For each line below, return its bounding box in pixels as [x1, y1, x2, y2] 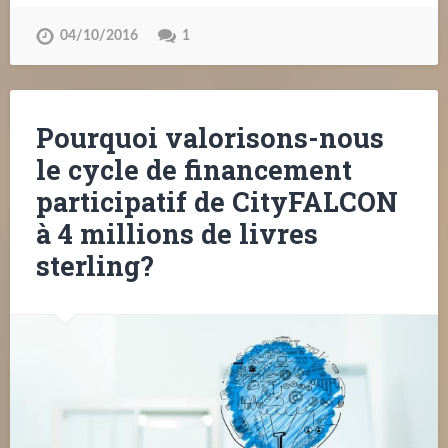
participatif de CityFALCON [35, 184, 398, 220]
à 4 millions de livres [35, 216, 318, 252]
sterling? [35, 248, 154, 284]
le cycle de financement [35, 152, 352, 188]
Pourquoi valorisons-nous [35, 120, 384, 156]
